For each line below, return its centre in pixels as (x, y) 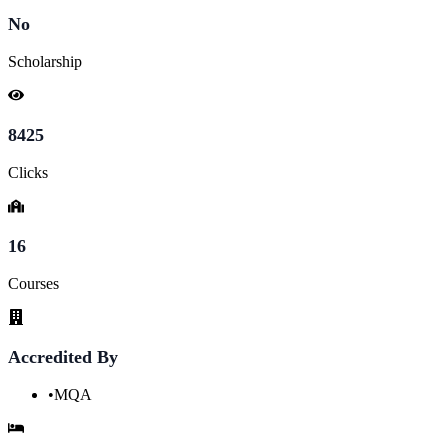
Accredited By (63, 356)
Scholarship (45, 61)
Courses (33, 283)
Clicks (28, 172)
